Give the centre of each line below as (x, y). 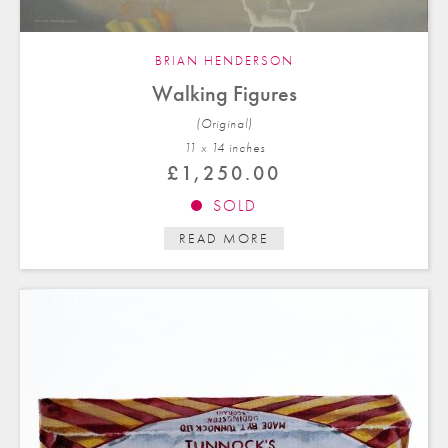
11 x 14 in (211, 147)
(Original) (224, 123)
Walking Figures (224, 93)
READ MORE (224, 238)
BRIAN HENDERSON (224, 60)
